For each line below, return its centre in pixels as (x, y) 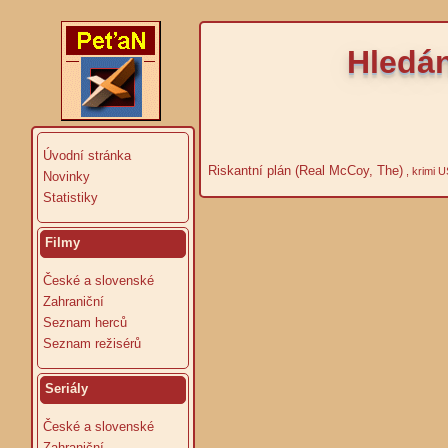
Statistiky (70, 197)
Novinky (66, 176)
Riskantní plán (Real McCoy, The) (303, 170)
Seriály (66, 388)
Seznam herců (85, 322)
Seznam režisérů (92, 343)
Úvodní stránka (87, 155)
